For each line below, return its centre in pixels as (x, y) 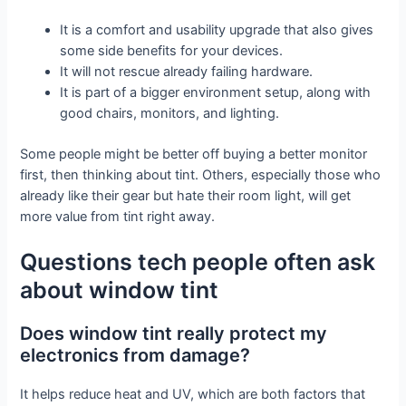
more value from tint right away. (118, 217)
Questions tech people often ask (198, 262)
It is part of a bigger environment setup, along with (216, 93)
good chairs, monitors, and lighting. (170, 114)
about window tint (120, 290)
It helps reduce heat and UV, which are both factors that (193, 395)
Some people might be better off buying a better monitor (194, 154)
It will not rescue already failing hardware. (187, 72)
